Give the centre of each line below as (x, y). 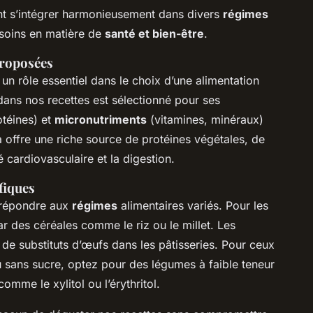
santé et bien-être (154, 33)
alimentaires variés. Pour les (193, 205)
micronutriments (101, 119)
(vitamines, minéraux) (205, 119)
